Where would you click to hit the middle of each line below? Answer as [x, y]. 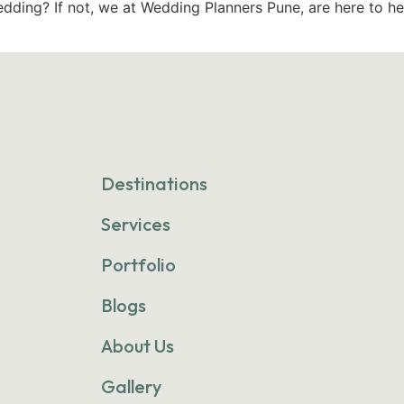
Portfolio [138, 264]
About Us [137, 345]
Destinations [154, 183]
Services [135, 224]
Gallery [131, 386]
